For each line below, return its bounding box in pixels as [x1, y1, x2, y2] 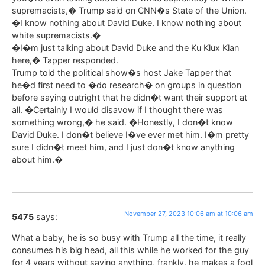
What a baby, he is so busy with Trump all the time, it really [12, 232, 246, 243]
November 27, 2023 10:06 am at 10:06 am [124, 209, 253, 218]
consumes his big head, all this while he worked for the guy [12, 245, 249, 256]
